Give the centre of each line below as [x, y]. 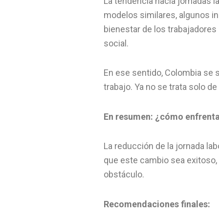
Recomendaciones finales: [157, 204]
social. [116, 43]
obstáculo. [124, 175]
